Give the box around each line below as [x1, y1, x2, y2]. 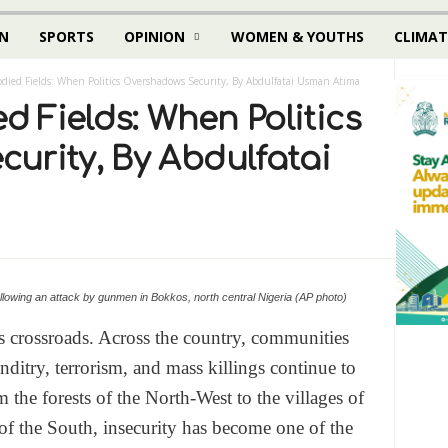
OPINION [123, 27, 185, 46]
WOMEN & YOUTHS [230, 27, 364, 46]
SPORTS [38, 27, 94, 46]
